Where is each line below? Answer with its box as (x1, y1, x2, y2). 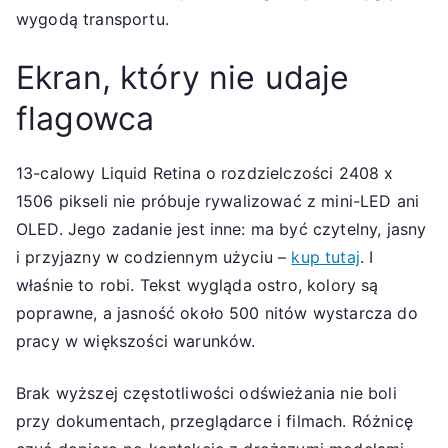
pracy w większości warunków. (16, 330, 256, 351)
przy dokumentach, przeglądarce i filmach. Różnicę (16, 410, 413, 431)
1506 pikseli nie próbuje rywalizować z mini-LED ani (16, 190, 420, 211)
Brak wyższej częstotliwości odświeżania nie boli (16, 382, 397, 403)
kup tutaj (291, 246, 360, 267)
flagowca (16, 98, 155, 138)
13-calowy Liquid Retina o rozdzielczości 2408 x (16, 162, 394, 183)
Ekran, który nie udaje (16, 57, 350, 97)
